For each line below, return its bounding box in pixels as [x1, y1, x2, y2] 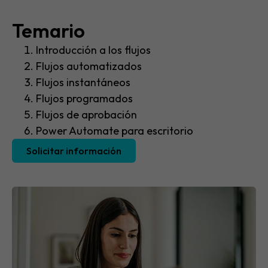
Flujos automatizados [36, 59, 142, 74]
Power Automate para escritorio [36, 124, 193, 138]
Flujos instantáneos [36, 75, 130, 90]
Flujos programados [36, 92, 133, 106]
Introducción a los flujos [36, 43, 151, 57]
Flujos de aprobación [36, 108, 137, 122]
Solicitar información [26, 145, 121, 157]
